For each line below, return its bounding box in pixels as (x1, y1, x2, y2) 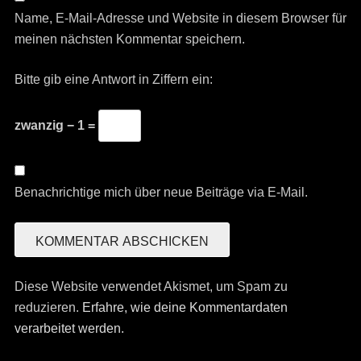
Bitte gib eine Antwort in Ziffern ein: (14, 72, 213, 86)
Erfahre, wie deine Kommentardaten (81, 300, 288, 314)
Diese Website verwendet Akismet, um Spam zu (14, 279, 288, 293)
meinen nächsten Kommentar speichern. (14, 31, 245, 46)
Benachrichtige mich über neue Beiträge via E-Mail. (14, 185, 308, 199)
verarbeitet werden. (14, 321, 124, 335)
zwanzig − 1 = (14, 118, 98, 132)
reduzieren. (14, 300, 82, 314)
